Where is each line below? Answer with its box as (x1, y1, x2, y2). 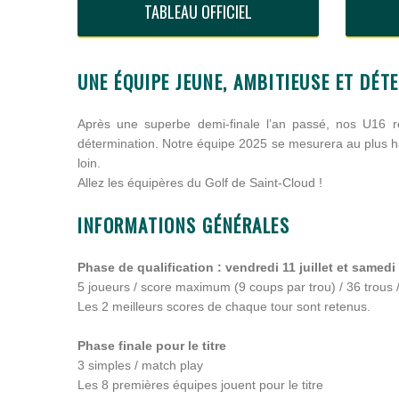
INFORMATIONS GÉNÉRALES (77, 211, 290, 239)
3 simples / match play (77, 358, 203, 372)
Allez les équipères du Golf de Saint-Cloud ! (77, 175, 322, 190)
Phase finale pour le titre (77, 338, 230, 353)
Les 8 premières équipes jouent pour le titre (77, 378, 323, 392)
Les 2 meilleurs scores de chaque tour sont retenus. (77, 299, 370, 313)
